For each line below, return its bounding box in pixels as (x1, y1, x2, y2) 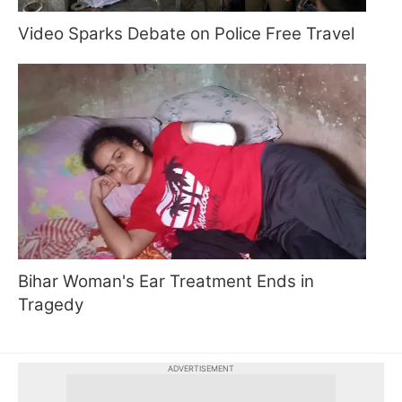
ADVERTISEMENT (168, 363, 234, 374)
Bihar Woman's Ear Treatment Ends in (18, 271, 314, 293)
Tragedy (18, 294, 83, 316)
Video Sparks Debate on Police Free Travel (18, 22, 354, 44)
